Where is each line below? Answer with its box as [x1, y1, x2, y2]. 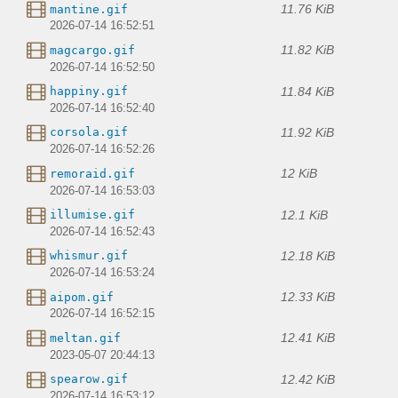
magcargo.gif [50, 43, 135, 57]
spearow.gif [50, 372, 128, 386]
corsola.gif [50, 125, 128, 139]
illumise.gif [50, 208, 135, 222]
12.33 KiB [281, 290, 335, 305]
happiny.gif [50, 84, 128, 99]
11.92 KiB [281, 124, 334, 139]
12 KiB [281, 166, 317, 181]
